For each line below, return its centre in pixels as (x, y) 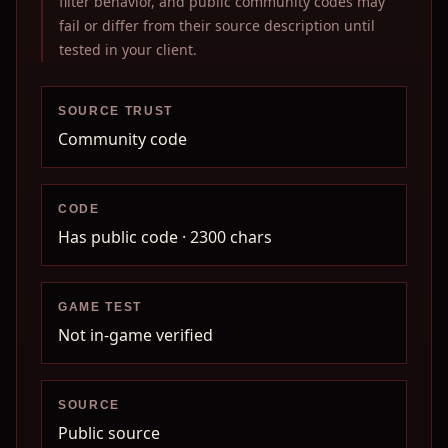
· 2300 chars (225, 237)
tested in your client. (128, 49)
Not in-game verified (135, 335)
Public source (109, 433)
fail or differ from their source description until (217, 25)
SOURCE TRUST (116, 111)
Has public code (118, 237)
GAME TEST (100, 307)
